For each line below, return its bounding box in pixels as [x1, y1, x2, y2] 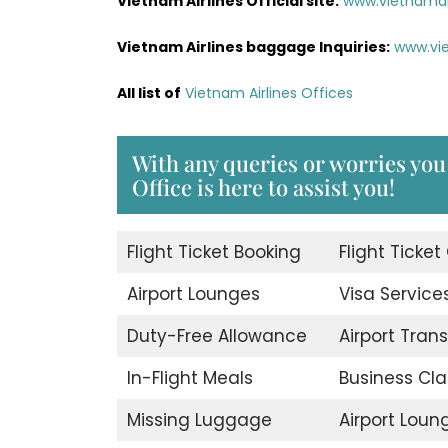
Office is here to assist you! [132, 171, 395, 202]
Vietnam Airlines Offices [185, 82, 353, 103]
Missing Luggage [126, 407, 272, 432]
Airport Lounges [126, 281, 260, 306]
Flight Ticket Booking [126, 239, 301, 264]
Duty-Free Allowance [126, 323, 307, 348]
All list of [117, 82, 181, 103]
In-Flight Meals [126, 365, 253, 390]
